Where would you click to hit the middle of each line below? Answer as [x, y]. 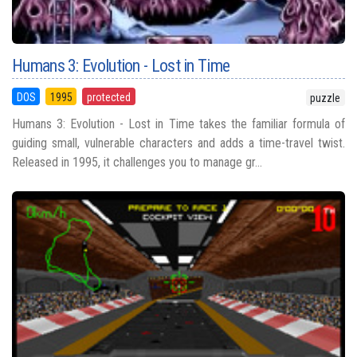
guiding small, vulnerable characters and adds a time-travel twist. [178, 143]
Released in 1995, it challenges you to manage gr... [137, 162]
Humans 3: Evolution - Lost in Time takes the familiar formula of [178, 124]
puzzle [326, 98]
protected [108, 97]
